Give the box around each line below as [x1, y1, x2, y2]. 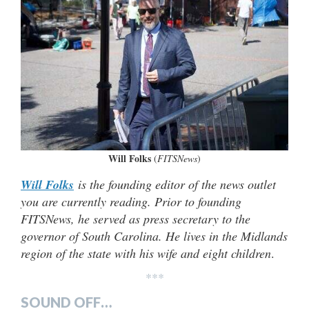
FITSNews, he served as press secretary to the [21, 210, 250, 227]
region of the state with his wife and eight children [21, 244, 271, 261]
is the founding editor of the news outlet [74, 175, 276, 192]
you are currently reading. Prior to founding [21, 192, 241, 210]
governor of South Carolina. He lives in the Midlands [21, 227, 288, 244]
